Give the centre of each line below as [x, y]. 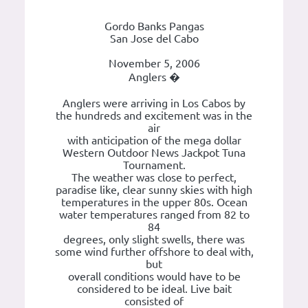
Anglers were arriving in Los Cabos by [154, 103]
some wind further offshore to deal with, [154, 252]
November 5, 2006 [154, 64]
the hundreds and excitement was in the [154, 116]
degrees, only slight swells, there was [154, 240]
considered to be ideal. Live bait [154, 289]
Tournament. [154, 165]
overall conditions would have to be [154, 277]
